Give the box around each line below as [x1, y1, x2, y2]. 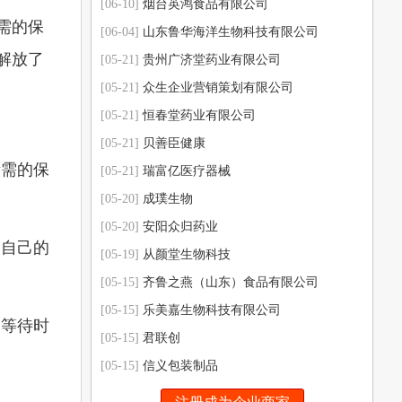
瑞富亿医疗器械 [143, 164, 231, 178]
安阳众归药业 [143, 220, 218, 233]
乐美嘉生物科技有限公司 [143, 303, 281, 317]
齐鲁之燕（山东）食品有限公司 [143, 275, 319, 289]
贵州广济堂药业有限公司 [143, 53, 281, 66]
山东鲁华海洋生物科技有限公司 [143, 25, 319, 39]
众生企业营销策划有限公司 [143, 81, 293, 94]
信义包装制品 [143, 359, 218, 372]
